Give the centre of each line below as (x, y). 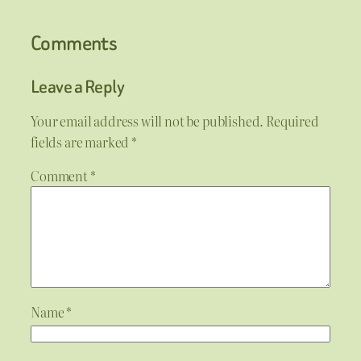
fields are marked (81, 142)
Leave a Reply (78, 86)
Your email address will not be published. (147, 121)
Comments (74, 43)
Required (293, 121)
